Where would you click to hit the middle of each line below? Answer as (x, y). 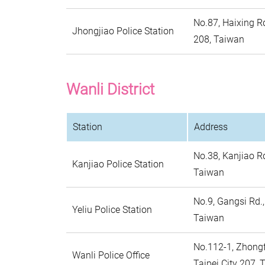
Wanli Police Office (111, 255)
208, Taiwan (219, 39)
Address (211, 127)
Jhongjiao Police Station (123, 31)
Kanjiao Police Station (118, 164)
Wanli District (110, 89)
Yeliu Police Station (112, 210)
